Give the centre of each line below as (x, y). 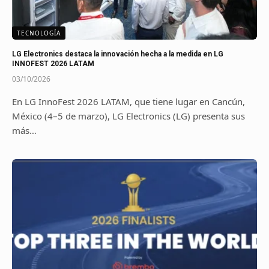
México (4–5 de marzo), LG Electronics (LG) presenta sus (128, 116)
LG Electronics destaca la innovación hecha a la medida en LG (118, 54)
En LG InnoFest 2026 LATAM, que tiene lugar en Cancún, (128, 101)
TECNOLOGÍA (39, 33)
